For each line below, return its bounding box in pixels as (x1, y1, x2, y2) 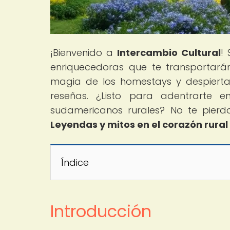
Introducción (50, 199, 151, 223)
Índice (61, 156, 89, 169)
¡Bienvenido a (50, 46, 118, 59)
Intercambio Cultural (117, 46, 221, 59)
